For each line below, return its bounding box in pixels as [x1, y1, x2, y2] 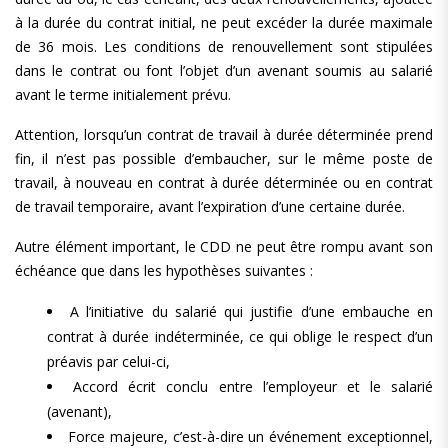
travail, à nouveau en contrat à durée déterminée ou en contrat [15, 173, 433, 192]
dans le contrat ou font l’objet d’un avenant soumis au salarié [15, 61, 433, 80]
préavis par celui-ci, [47, 352, 170, 371]
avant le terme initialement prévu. [15, 85, 231, 104]
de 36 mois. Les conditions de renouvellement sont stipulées [15, 37, 433, 56]
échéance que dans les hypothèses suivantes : [15, 261, 313, 280]
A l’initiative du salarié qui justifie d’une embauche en [70, 302, 434, 321]
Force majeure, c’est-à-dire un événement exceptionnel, [67, 427, 434, 446]
